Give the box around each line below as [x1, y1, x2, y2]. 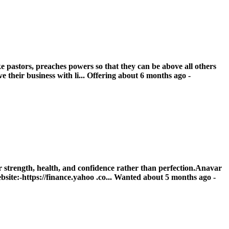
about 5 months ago [143, 173, 213, 182]
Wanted [114, 173, 143, 182]
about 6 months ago [118, 71, 188, 80]
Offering [87, 71, 118, 80]
